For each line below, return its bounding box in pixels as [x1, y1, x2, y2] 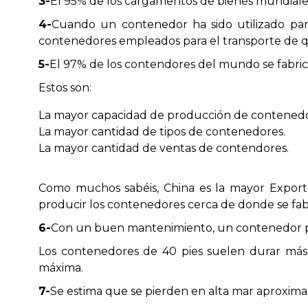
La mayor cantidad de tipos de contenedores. [38, 125, 285, 138]
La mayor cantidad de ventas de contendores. [38, 142, 289, 155]
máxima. [38, 261, 83, 274]
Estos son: [38, 81, 91, 94]
